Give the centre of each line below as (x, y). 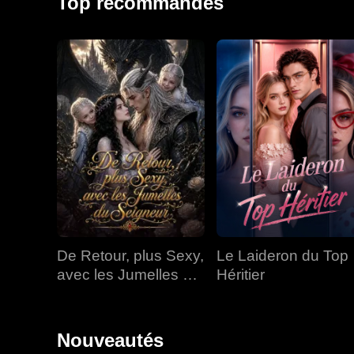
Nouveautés (110, 340)
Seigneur (88, 294)
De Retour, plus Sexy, (130, 256)
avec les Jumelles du (128, 275)
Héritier (241, 275)
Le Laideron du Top (282, 256)
